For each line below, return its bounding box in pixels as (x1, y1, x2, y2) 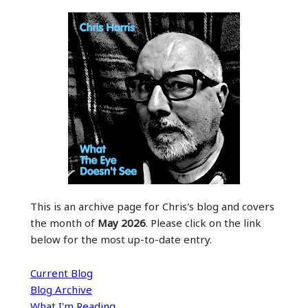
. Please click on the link (145, 215, 261, 230)
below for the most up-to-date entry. (30, 232, 212, 246)
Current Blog (30, 265, 93, 280)
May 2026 (97, 215, 146, 230)
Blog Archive (30, 282, 92, 296)
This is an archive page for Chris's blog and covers (30, 199, 274, 213)
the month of (30, 215, 98, 230)
